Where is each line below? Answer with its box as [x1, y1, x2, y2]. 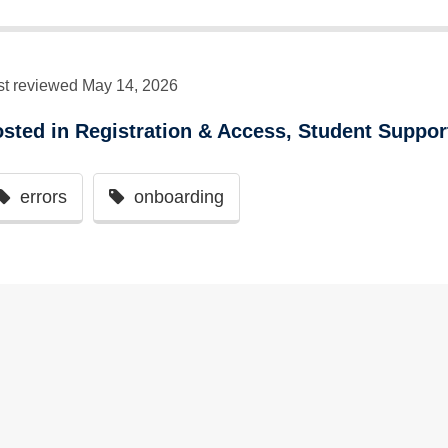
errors [20, 186, 67, 207]
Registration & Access [75, 119, 286, 142]
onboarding [134, 186, 224, 207]
